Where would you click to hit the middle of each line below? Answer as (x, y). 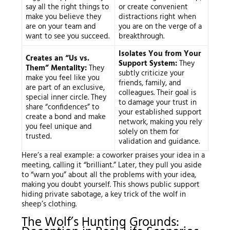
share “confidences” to (63, 108)
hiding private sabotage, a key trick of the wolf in (103, 195)
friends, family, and (150, 83)
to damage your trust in (158, 103)
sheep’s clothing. (49, 205)
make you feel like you (63, 78)
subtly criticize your (152, 74)
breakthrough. (142, 37)
